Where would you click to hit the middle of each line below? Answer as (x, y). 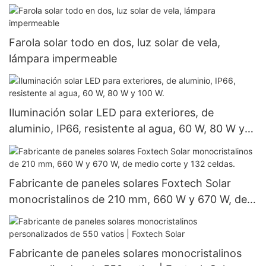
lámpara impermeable (63, 59)
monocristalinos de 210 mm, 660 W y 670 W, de (128, 199)
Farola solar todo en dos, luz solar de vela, (115, 43)
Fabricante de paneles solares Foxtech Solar (120, 183)
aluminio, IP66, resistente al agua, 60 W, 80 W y (127, 129)
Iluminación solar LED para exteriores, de (111, 113)
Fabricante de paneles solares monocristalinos (125, 254)
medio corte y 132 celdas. (73, 215)
